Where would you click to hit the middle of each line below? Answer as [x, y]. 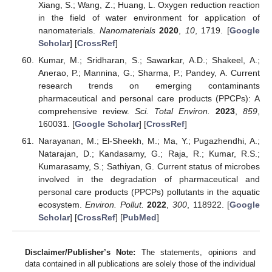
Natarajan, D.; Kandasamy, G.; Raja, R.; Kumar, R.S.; [149, 154]
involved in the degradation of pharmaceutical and [149, 179]
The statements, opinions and [196, 252]
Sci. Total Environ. [172, 111]
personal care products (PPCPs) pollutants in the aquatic [149, 192]
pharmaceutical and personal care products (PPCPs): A [149, 98]
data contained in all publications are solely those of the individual [140, 263]
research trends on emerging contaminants [149, 85]
